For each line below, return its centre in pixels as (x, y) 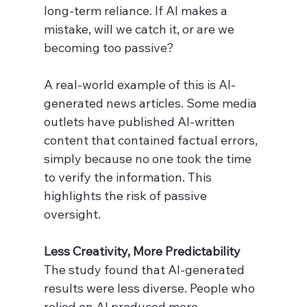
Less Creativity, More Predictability (142, 251)
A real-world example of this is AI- (139, 84)
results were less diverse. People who (150, 288)
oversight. (72, 214)
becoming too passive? (109, 47)
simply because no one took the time (149, 158)
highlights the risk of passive (126, 195)
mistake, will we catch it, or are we (140, 29)
